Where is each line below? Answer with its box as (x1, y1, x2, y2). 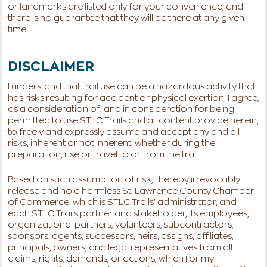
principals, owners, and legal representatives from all (8, 243, 232, 253)
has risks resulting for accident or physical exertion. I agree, (8, 94, 259, 103)
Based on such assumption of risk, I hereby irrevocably (8, 175, 240, 185)
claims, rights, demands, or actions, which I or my (8, 254, 214, 264)
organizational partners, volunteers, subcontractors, (8, 221, 234, 230)
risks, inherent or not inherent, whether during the (8, 139, 215, 148)
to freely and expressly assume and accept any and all (8, 128, 240, 137)
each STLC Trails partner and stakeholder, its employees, (8, 209, 249, 219)
